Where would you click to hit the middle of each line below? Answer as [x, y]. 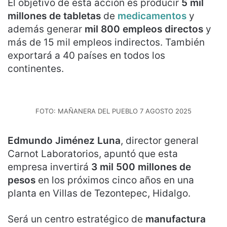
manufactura [176, 219]
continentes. [37, 68]
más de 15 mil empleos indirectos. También [106, 42]
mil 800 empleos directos [144, 29]
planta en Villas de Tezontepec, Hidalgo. [100, 193]
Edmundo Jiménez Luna [64, 140]
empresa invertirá [49, 167]
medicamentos [153, 16]
